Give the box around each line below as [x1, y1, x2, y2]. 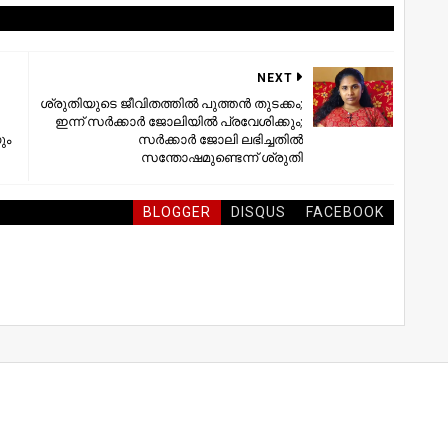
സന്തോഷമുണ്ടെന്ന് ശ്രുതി [140, 147, 303, 166]
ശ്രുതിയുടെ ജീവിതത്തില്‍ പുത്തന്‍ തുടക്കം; [39, 93, 303, 112]
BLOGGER [142, 203, 211, 220]
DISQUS [230, 203, 286, 220]
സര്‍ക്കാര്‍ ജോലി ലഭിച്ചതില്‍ [137, 129, 303, 148]
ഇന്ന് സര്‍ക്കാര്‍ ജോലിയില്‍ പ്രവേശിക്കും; [54, 111, 303, 130]
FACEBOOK [305, 203, 384, 220]
